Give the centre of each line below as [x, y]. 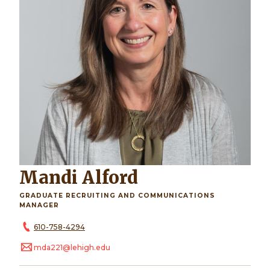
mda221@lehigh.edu [72, 247]
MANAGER [39, 206]
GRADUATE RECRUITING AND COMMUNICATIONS [117, 196]
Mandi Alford [88, 178]
